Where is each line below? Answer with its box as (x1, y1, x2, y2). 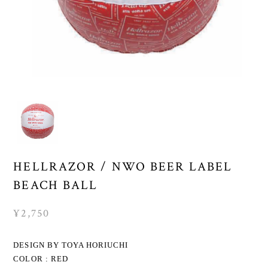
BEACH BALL (13, 176, 98, 193)
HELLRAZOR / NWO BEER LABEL (13, 158, 232, 175)
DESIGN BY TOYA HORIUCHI (13, 240, 129, 249)
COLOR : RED (13, 254, 68, 263)
